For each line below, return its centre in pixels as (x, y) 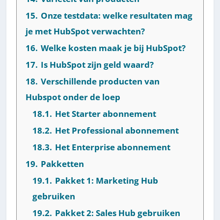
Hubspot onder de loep (73, 97)
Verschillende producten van (100, 81)
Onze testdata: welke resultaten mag (117, 15)
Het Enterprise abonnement (113, 147)
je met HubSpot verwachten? (85, 31)
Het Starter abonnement (106, 113)
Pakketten (63, 164)
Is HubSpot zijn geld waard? (97, 64)
